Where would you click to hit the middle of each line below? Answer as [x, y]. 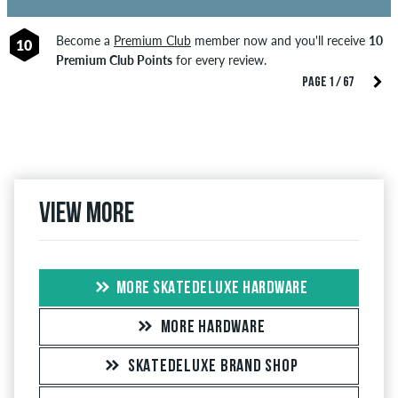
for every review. [219, 60]
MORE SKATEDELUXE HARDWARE [212, 289]
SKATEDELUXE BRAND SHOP [213, 367]
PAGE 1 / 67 [328, 83]
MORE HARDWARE [213, 328]
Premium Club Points [114, 60]
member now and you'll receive [279, 41]
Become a [84, 41]
